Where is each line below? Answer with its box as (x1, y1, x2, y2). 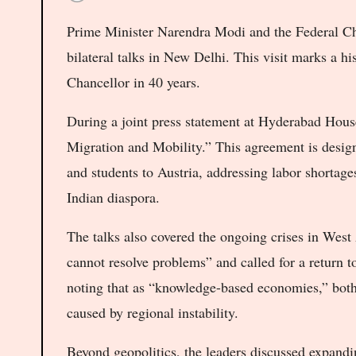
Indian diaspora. (67, 187, 160, 207)
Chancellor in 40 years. (67, 72, 200, 91)
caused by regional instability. (67, 302, 238, 322)
